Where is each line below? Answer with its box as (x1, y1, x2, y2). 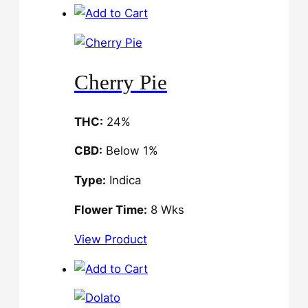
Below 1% (102, 144, 158, 158)
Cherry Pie (74, 69, 167, 94)
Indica (106, 173, 141, 188)
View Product (74, 232, 147, 246)
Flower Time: (74, 203, 147, 217)
